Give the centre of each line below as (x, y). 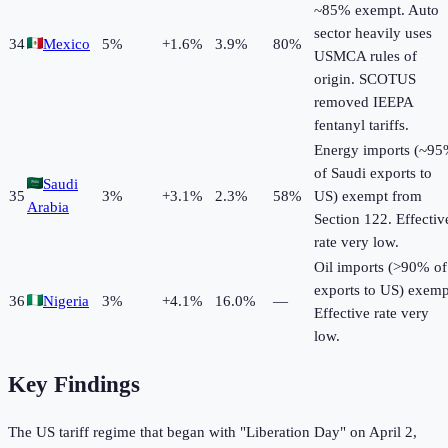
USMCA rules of (365, 56)
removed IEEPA (363, 102)
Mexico (66, 44)
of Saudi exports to (373, 173)
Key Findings (74, 385)
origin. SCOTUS (365, 79)
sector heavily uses (373, 33)
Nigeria (66, 301)
